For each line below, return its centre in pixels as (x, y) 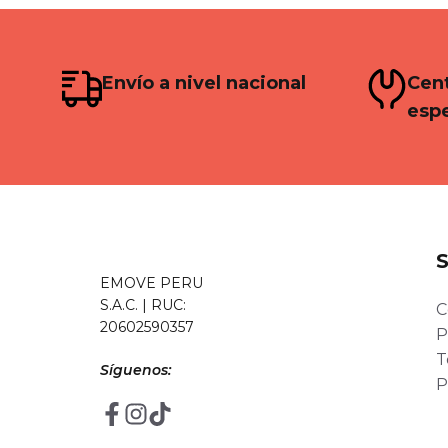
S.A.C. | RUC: (143, 304)
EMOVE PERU (151, 282)
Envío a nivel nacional (204, 82)
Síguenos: (135, 369)
